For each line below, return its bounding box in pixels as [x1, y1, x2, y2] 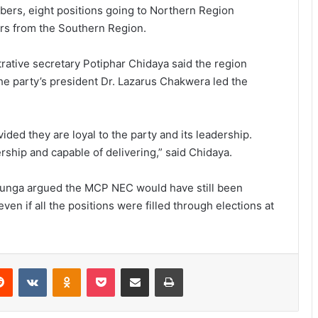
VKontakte [46, 262, 92, 274]
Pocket [114, 262, 145, 274]
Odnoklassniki [80, 262, 141, 274]
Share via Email [148, 262, 171, 274]
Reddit [12, 262, 40, 274]
